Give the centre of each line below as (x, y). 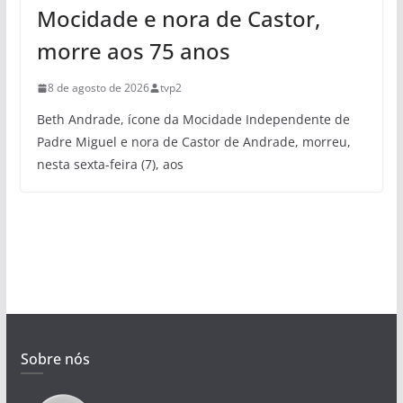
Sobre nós (55, 359)
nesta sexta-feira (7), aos (110, 165)
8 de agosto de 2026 (98, 88)
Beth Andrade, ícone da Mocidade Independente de (193, 120)
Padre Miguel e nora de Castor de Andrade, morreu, (193, 142)
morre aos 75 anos (133, 51)
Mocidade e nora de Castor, (178, 19)
